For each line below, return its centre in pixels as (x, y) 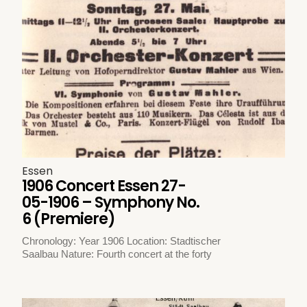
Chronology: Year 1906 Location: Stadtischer (122, 241)
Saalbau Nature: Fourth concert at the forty (117, 254)
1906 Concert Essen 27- (104, 186)
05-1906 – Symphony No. (111, 203)
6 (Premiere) (69, 219)
